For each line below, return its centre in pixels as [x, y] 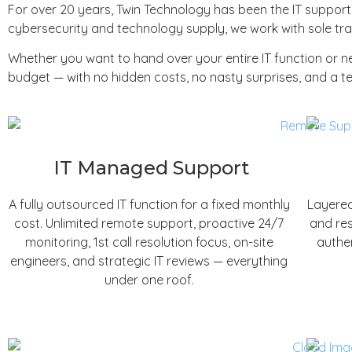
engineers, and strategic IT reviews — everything [149, 260]
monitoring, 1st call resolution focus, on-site [149, 242]
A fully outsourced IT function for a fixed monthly [149, 204]
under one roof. [149, 279]
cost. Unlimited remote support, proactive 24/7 [149, 223]
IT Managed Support [149, 167]
